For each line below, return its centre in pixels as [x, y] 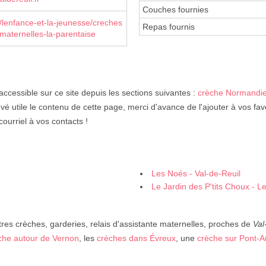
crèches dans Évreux [136, 238]
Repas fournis [169, 27]
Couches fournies [175, 10]
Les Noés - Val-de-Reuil [196, 174]
